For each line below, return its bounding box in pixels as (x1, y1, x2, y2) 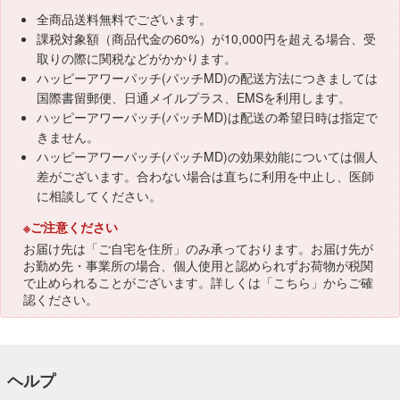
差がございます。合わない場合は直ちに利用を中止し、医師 (37, 167, 374, 185)
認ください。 (23, 290, 98, 308)
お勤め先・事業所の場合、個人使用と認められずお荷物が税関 (23, 256, 373, 274)
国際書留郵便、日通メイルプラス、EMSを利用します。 (37, 88, 351, 106)
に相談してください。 (37, 187, 162, 204)
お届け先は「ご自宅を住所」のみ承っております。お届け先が (23, 239, 373, 257)
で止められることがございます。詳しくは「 (23, 273, 273, 291)
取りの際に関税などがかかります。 (37, 49, 237, 67)
